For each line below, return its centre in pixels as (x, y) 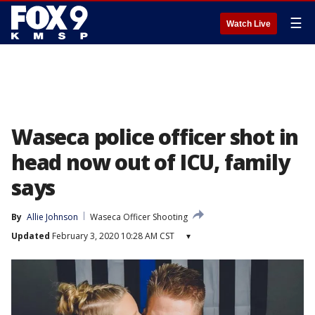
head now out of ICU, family (150, 162)
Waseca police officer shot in (155, 137)
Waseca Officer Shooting (139, 217)
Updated (31, 236)
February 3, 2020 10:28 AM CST (112, 236)
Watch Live (249, 24)
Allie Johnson (52, 217)
